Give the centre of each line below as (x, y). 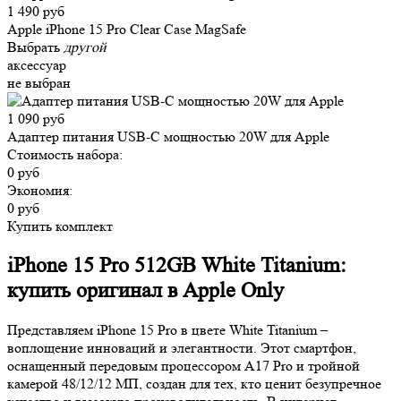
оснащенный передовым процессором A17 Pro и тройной (183, 366)
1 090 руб (36, 119)
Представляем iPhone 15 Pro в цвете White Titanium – (167, 330)
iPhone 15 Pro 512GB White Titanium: (177, 266)
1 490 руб (36, 12)
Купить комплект (60, 226)
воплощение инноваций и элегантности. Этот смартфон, (182, 348)
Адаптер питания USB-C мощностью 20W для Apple (168, 137)
